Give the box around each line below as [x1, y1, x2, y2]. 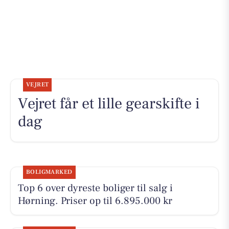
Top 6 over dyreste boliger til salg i [17, 181, 173, 195]
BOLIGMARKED [26, 168, 73, 176]
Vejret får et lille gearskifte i [17, 93, 200, 113]
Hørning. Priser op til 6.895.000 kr [17, 194, 172, 208]
